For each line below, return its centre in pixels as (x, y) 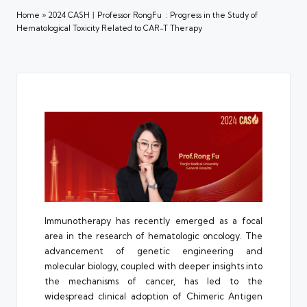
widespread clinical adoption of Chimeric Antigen (153, 296)
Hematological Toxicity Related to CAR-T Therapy (109, 28)
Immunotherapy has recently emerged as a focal (153, 221)
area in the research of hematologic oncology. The (153, 236)
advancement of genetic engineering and (153, 251)
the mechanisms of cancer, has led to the (153, 281)
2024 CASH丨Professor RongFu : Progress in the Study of (153, 15)
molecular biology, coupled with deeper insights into (153, 266)
